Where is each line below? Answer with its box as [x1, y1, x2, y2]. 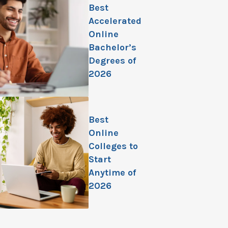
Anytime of [89, 167, 136, 178]
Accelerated [89, 15, 141, 26]
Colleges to [89, 140, 138, 152]
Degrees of [89, 55, 136, 66]
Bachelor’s [89, 42, 136, 53]
